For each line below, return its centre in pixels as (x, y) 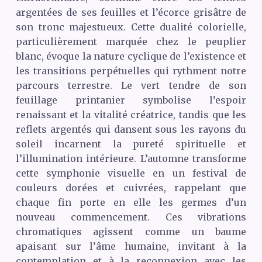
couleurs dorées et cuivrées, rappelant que (131, 187)
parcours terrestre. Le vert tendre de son (131, 85)
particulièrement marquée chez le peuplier (131, 41)
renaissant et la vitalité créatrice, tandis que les (131, 114)
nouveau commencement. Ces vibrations (131, 217)
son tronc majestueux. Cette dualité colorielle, (131, 27)
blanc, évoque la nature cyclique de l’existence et (131, 56)
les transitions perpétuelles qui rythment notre (131, 70)
